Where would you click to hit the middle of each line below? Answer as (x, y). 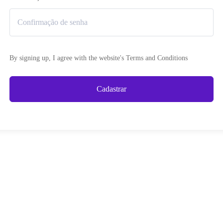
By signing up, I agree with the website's (68, 58)
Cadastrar (111, 89)
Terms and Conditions (157, 58)
